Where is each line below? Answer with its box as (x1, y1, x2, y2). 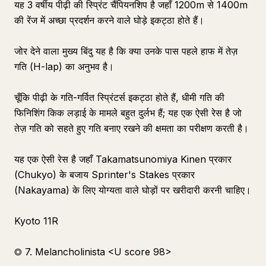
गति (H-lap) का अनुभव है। (14, 61, 114, 72)
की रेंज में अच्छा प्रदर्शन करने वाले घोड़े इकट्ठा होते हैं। (14, 14, 204, 26)
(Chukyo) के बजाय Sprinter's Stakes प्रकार (14, 169, 195, 180)
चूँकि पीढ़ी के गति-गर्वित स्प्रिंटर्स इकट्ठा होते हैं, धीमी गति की (14, 91, 224, 103)
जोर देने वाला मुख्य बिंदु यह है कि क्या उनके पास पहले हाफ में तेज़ (14, 45, 237, 57)
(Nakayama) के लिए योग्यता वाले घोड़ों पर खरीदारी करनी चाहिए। (14, 184, 251, 196)
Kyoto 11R (14, 215, 58, 227)
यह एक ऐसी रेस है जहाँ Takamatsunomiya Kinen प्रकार (14, 153, 232, 165)
